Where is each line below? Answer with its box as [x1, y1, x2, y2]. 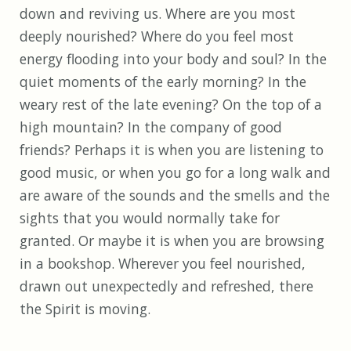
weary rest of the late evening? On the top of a [20, 95, 322, 114]
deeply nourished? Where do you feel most [20, 27, 294, 46]
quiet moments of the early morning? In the [20, 72, 306, 92]
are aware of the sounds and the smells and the [20, 186, 330, 205]
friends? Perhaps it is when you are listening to [20, 140, 324, 160]
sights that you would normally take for [20, 208, 280, 228]
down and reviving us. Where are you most [20, 4, 295, 24]
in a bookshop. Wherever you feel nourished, [20, 254, 306, 273]
